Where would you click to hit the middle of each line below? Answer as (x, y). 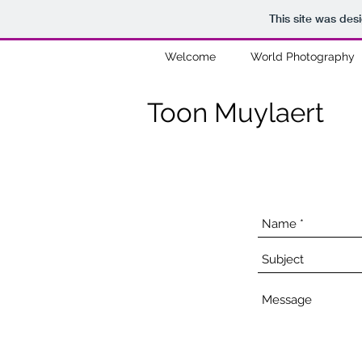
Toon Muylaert (236, 112)
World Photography (302, 57)
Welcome (190, 57)
